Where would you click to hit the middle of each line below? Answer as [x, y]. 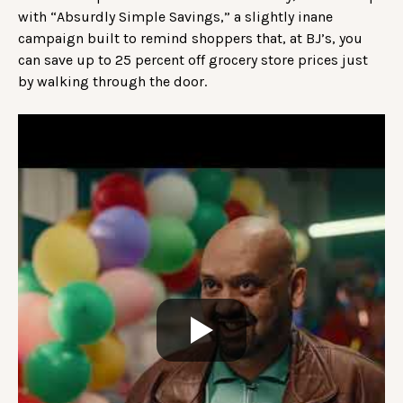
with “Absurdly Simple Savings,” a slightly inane [175, 16]
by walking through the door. [112, 81]
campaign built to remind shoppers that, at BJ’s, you [190, 38]
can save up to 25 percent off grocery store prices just [193, 59]
